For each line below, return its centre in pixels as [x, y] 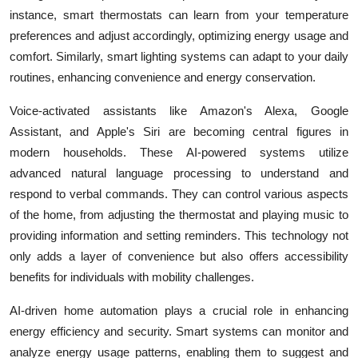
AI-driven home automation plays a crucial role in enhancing [179, 311]
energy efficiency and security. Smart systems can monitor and [179, 332]
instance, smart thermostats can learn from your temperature [179, 15]
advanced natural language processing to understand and [179, 173]
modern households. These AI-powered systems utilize [179, 153]
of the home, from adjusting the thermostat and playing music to [179, 215]
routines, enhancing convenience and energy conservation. [163, 78]
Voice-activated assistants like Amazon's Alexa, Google [179, 111]
